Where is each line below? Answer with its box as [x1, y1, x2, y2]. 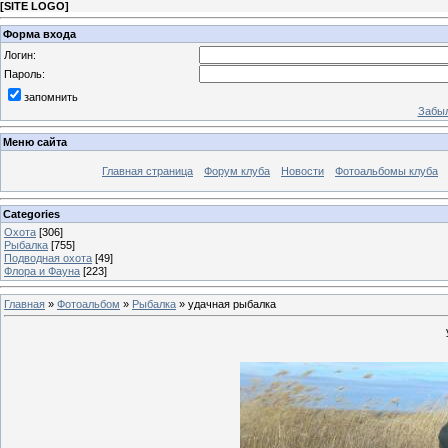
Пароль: [4, 67, 45, 80]
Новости [281, 165, 324, 178]
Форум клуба [204, 165, 270, 178]
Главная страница [102, 165, 193, 178]
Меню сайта [3, 136, 67, 149]
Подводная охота [4, 251, 92, 264]
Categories [3, 207, 60, 220]
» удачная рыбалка [176, 297, 276, 310]
